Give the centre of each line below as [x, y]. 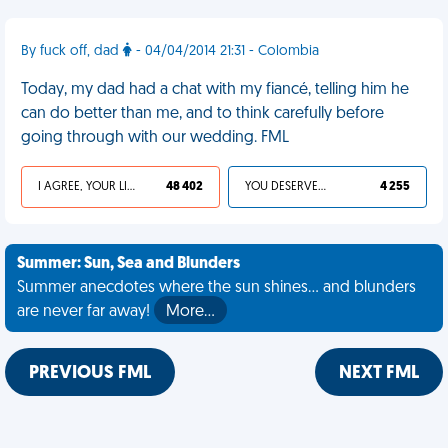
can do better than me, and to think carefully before [202, 114]
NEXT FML [379, 373]
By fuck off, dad [72, 51]
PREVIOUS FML [90, 373]
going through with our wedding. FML [155, 138]
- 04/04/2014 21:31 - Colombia [225, 51]
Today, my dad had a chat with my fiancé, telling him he [215, 90]
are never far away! [85, 312]
